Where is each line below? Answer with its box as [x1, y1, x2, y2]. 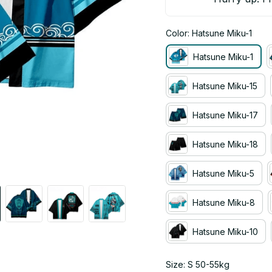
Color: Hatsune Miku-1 [166, 28, 252, 38]
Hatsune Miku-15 [192, 80, 257, 91]
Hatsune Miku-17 [192, 109, 258, 120]
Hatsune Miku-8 [192, 197, 255, 208]
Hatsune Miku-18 [192, 138, 258, 149]
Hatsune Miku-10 [192, 226, 258, 237]
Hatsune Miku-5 [192, 168, 254, 178]
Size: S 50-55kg [166, 259, 229, 270]
